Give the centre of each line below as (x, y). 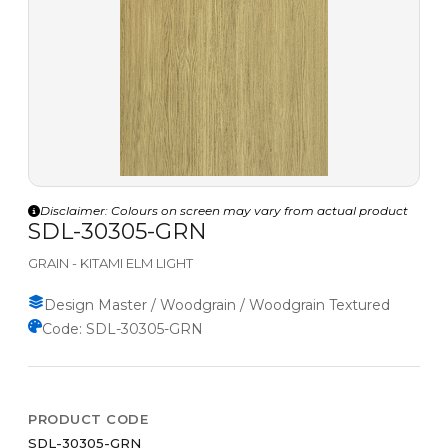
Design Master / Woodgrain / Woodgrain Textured (217, 305)
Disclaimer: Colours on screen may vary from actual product (224, 211)
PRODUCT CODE (88, 419)
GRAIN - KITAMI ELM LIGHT (110, 263)
